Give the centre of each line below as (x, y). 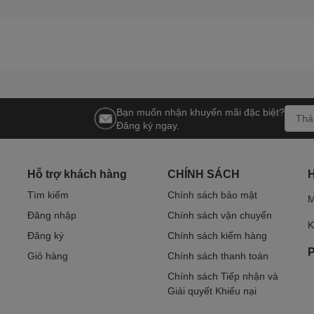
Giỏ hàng (48, 255)
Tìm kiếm (48, 194)
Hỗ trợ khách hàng (77, 173)
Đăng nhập (52, 214)
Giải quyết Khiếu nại (212, 290)
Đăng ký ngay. (148, 125)
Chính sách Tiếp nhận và (223, 275)
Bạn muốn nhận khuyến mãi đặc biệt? (200, 111)
